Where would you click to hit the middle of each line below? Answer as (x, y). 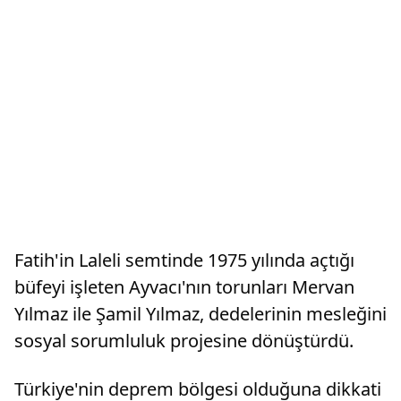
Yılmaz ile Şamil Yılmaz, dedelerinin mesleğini (200, 314)
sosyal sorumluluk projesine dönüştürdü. (184, 341)
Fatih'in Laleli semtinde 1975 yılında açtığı (184, 260)
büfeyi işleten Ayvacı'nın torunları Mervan (184, 287)
